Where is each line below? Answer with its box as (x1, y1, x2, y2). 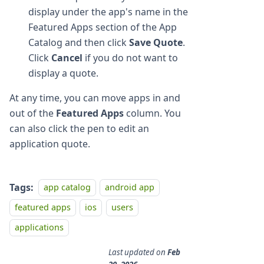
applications (15, 222, 64, 233)
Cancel (51, 51, 82, 64)
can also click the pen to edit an (9, 121, 149, 135)
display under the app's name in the (28, 5, 188, 18)
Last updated (108, 246, 154, 258)
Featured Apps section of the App (28, 20, 177, 34)
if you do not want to (82, 51, 178, 64)
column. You (124, 106, 181, 120)
